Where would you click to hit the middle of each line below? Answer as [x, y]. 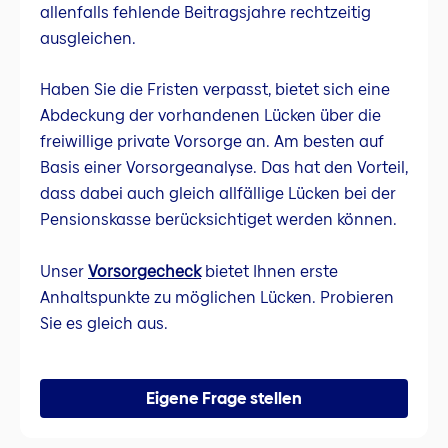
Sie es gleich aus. [104, 323]
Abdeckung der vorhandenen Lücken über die [210, 116]
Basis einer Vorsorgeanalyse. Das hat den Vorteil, [224, 168]
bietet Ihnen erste [269, 271]
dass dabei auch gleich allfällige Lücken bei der [218, 194]
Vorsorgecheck [144, 271]
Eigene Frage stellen [224, 398]
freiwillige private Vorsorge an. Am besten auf [212, 142]
